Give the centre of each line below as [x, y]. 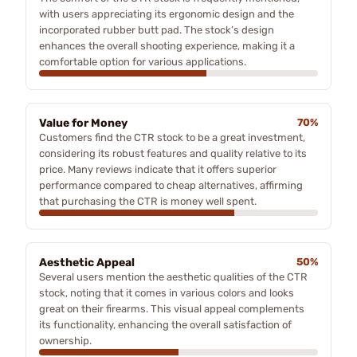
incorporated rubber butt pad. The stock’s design [157, 29]
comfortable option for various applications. [143, 61]
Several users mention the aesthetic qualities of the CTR [173, 277]
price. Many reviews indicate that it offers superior [158, 169]
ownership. [65, 340]
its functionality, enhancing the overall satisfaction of [165, 324]
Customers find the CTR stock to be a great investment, [172, 137]
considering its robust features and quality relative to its [173, 153]
